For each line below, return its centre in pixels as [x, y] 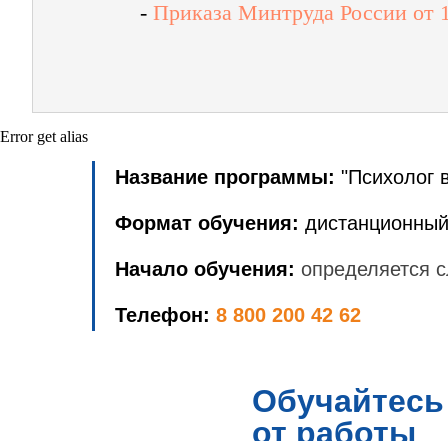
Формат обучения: [207, 223]
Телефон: [165, 315]
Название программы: [228, 177]
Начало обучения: [205, 269]
